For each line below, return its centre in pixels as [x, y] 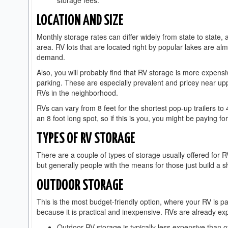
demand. [52, 57]
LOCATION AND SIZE [80, 21]
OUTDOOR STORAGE [80, 186]
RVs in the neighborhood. [78, 93]
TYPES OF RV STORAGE [86, 139]
